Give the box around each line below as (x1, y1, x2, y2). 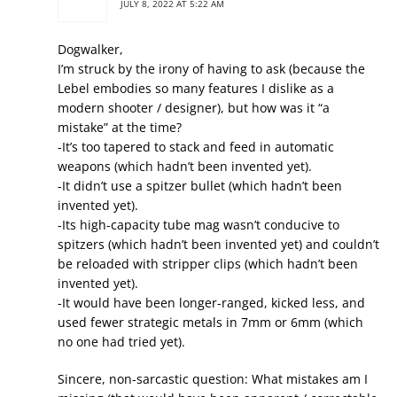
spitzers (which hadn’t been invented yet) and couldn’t (58, 236, 379, 253)
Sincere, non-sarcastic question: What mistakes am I (58, 370, 368, 387)
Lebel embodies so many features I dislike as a (58, 80, 334, 97)
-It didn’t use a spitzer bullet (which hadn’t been (58, 177, 342, 194)
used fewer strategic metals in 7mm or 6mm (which (58, 314, 363, 331)
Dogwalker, (58, 41, 123, 58)
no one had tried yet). (58, 333, 185, 350)
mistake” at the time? (58, 119, 182, 136)
